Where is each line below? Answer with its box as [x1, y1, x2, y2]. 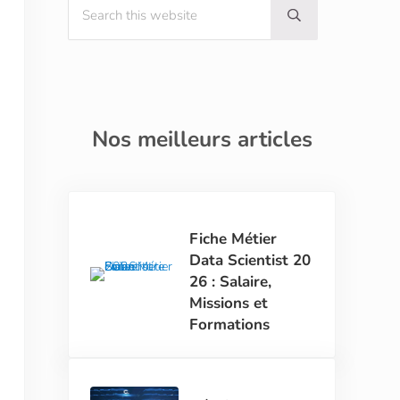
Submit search [292, 12, 373, 29]
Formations [189, 313, 275, 335]
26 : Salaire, [189, 271, 272, 292]
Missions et [189, 292, 269, 313]
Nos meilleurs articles [91, 124, 312, 155]
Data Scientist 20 [189, 249, 312, 271]
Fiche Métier [189, 228, 278, 249]
